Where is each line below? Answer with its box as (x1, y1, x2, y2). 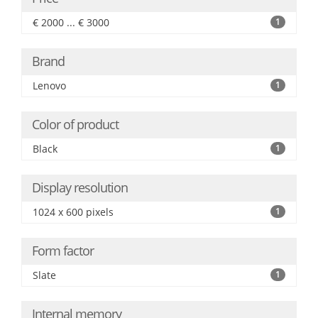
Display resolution (32, 179, 128, 196)
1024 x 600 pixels (33, 205, 114, 219)
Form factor (32, 242, 94, 259)
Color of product (32, 116, 119, 133)
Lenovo (33, 79, 66, 92)
